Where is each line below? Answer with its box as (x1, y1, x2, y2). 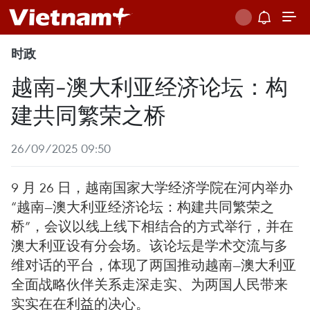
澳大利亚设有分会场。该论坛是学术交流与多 (11, 237, 288, 254)
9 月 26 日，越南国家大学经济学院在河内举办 (11, 179, 293, 196)
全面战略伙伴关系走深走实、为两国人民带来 (11, 275, 288, 293)
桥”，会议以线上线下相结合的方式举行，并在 (11, 217, 293, 235)
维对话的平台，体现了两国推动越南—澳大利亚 (11, 256, 296, 273)
